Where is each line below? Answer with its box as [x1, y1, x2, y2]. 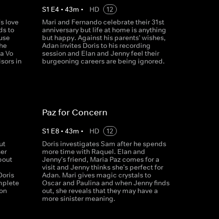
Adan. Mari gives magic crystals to [42, 171, 151, 179]
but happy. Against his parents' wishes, [42, 33, 166, 42]
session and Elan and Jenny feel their [42, 49, 159, 58]
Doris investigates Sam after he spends [42, 139, 166, 148]
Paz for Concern [42, 107, 108, 118]
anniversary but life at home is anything [42, 25, 166, 34]
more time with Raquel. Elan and [42, 147, 145, 156]
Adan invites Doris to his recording [42, 41, 151, 50]
